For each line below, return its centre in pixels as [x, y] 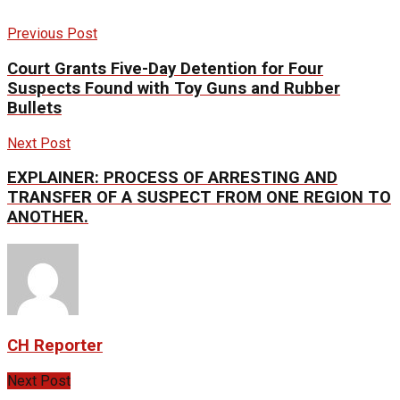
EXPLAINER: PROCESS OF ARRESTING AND [172, 178]
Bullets [34, 108]
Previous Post [52, 34]
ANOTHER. [48, 217]
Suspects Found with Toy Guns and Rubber [174, 88]
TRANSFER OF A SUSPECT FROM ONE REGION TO [199, 198]
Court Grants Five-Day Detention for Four [165, 68]
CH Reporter [55, 345]
